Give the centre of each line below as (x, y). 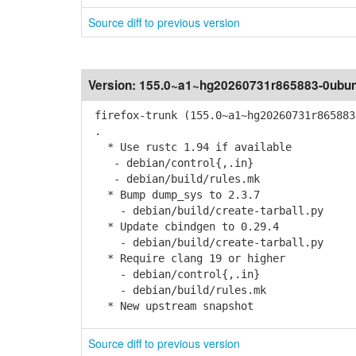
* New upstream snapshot (171, 306)
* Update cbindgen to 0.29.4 (184, 226)
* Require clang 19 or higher (187, 258)
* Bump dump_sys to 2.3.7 (174, 195)
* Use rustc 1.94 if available (190, 147)
